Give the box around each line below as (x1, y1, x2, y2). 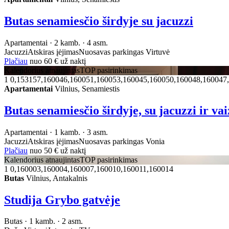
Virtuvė (146, 47, 170, 56)
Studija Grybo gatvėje (4, 193, 120, 207)
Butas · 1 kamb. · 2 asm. (4, 217, 83, 226)
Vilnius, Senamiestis (53, 84, 120, 93)
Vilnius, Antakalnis (24, 173, 87, 182)
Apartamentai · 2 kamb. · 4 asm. (4, 38, 108, 47)
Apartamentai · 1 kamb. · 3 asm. (4, 127, 108, 136)
